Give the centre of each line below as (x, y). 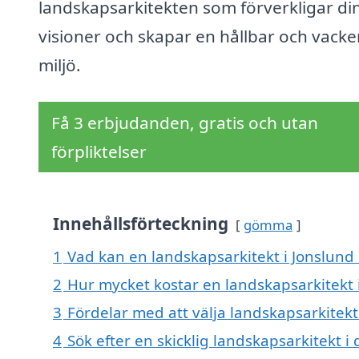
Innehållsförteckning (141, 224)
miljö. (60, 65)
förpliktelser (99, 152)
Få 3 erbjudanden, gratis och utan (185, 123)
